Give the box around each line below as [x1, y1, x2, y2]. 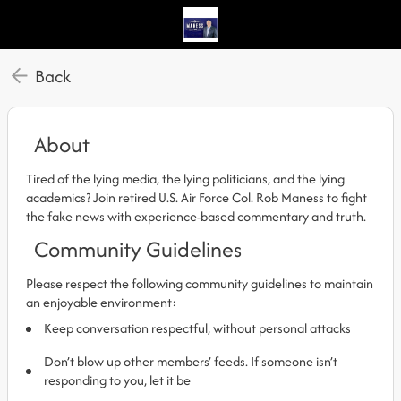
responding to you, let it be [44, 371, 191, 389]
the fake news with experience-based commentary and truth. [26, 207, 366, 226]
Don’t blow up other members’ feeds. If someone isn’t [44, 352, 337, 371]
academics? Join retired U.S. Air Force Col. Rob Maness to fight [26, 188, 367, 207]
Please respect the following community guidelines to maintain [26, 274, 373, 293]
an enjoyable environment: [26, 293, 176, 311]
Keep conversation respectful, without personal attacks [44, 319, 351, 337]
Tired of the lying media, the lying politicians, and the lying [26, 169, 345, 188]
